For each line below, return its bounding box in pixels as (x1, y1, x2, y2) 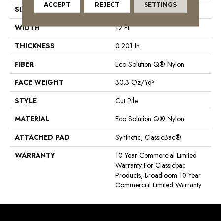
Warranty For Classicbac (115, 160, 185, 170)
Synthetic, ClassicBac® (115, 132, 181, 142)
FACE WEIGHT (15, 77, 64, 87)
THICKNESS (15, 40, 55, 51)
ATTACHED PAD (15, 132, 70, 142)
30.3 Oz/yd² (115, 77, 154, 87)
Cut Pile (115, 95, 138, 106)
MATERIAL (15, 113, 49, 124)
